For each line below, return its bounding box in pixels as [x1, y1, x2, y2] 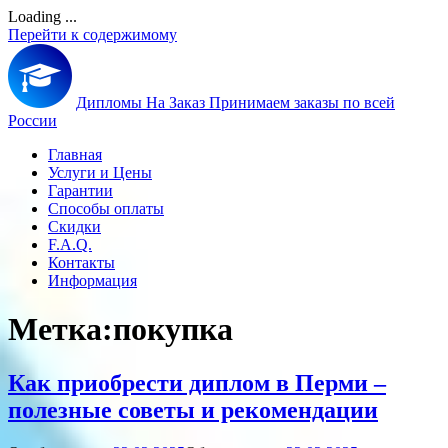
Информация [48, 272, 137, 289]
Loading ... [8, 8, 77, 25]
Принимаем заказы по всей [209, 94, 395, 111]
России [8, 112, 57, 129]
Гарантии [48, 182, 113, 199]
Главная [48, 146, 102, 163]
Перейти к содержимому [8, 26, 177, 43]
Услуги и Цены [48, 164, 152, 181]
